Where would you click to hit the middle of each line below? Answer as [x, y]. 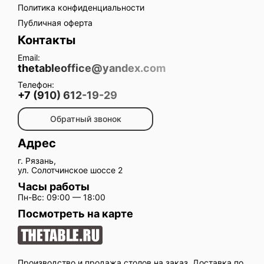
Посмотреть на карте [75, 214]
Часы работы [54, 187]
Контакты [47, 40]
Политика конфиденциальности [81, 8]
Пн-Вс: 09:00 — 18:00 [62, 197]
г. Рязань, [37, 161]
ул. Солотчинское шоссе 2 [70, 170]
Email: [29, 58]
